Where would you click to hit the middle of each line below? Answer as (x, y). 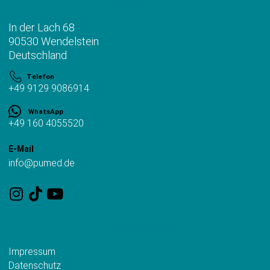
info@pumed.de (42, 163)
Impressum (32, 252)
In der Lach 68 (42, 27)
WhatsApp (46, 111)
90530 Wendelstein (54, 41)
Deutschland (38, 55)
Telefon (40, 76)
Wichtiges (139, 228)
